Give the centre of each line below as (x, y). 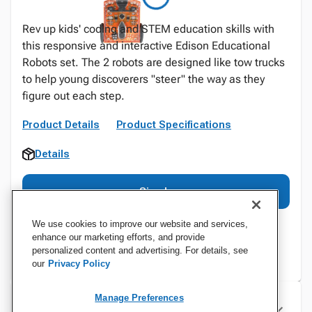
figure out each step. (73, 96)
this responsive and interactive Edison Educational (146, 46)
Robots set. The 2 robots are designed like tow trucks (154, 62)
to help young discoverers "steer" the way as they (143, 79)
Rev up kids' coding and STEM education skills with (148, 29)
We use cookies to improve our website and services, (140, 224)
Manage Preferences (139, 298)
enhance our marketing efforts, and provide (118, 237)
